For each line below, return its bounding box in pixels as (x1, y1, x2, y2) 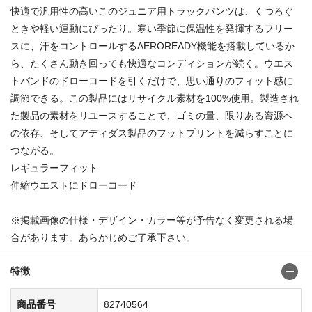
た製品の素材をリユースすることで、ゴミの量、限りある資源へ (10, 109, 293, 121)
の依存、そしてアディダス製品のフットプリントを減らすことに (10, 127, 293, 139)
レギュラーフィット (10, 162, 98, 173)
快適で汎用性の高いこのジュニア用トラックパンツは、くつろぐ (10, 5, 293, 17)
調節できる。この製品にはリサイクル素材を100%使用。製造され (10, 92, 299, 104)
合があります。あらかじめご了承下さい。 (10, 231, 196, 243)
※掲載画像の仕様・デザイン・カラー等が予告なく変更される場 (10, 214, 293, 226)
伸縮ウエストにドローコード (10, 179, 137, 191)
